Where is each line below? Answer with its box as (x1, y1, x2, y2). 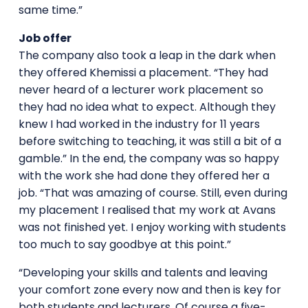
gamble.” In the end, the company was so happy (18, 150, 279, 166)
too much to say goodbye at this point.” (18, 236, 231, 252)
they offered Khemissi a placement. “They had (18, 64, 268, 80)
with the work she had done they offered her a (18, 167, 269, 184)
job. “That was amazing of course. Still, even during (18, 184, 287, 201)
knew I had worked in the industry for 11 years (18, 115, 260, 132)
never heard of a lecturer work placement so (18, 81, 263, 98)
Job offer (18, 30, 71, 46)
